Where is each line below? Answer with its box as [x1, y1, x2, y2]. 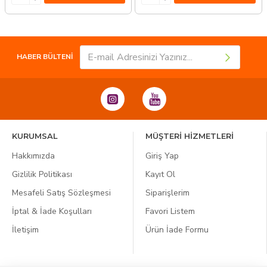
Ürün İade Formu [145, 224, 209, 235]
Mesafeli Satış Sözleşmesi [12, 187, 111, 198]
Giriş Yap [145, 150, 179, 162]
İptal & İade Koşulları [12, 206, 92, 217]
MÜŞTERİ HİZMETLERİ [145, 131, 234, 141]
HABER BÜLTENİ [16, 52, 73, 61]
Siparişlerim [145, 187, 190, 198]
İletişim [12, 224, 39, 235]
